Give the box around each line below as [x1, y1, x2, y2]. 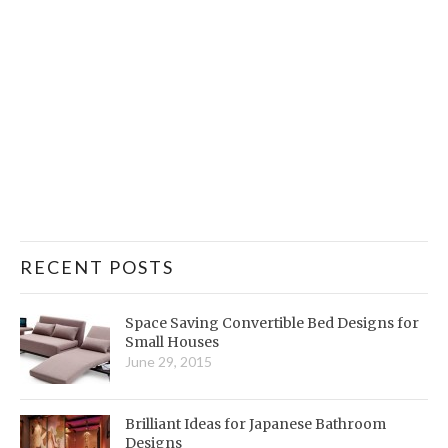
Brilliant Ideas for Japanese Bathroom [125, 414, 386, 433]
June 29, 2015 [125, 352, 212, 370]
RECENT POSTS [20, 255, 174, 278]
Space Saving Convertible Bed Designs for [125, 313, 419, 332]
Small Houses [125, 332, 219, 351]
